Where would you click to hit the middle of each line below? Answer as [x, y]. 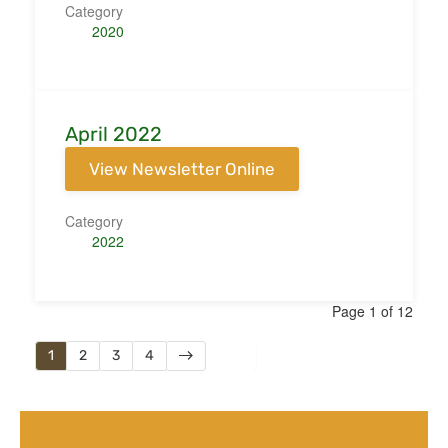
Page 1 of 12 [372, 310]
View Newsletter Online [182, 168]
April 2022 [113, 133]
